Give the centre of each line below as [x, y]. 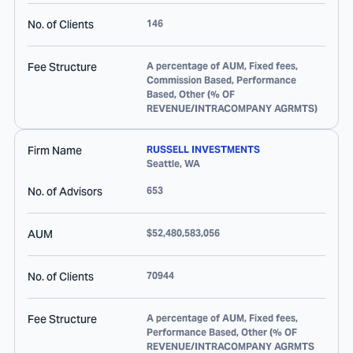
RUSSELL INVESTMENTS [203, 149]
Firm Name [55, 150]
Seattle [163, 163]
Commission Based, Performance [221, 80]
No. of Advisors [65, 191]
